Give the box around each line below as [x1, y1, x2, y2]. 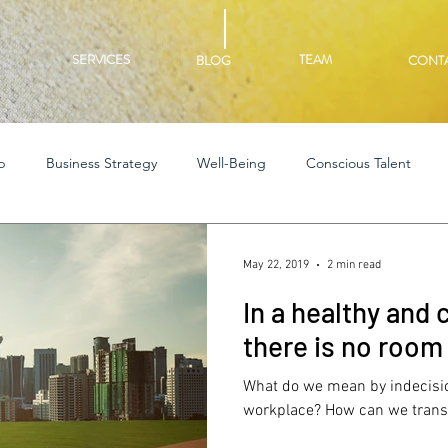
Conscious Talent [306, 153, 411, 172]
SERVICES [72, 50, 130, 69]
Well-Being [197, 153, 266, 172]
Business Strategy [46, 153, 157, 172]
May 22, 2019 [243, 258, 309, 272]
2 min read [327, 258, 381, 272]
